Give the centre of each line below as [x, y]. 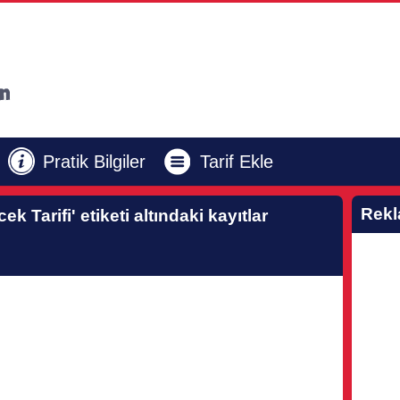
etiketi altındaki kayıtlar [172, 216]
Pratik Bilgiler [94, 162]
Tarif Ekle [237, 162]
